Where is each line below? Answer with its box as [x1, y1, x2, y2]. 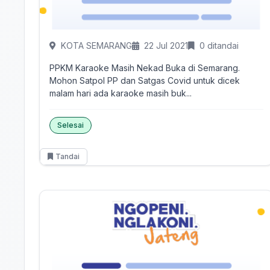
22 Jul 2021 [144, 40, 188, 51]
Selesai [57, 121, 84, 130]
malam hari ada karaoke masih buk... [49, 88, 192, 98]
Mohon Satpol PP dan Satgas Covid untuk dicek [49, 75, 240, 86]
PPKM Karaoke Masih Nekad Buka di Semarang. [49, 63, 240, 73]
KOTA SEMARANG [61, 40, 132, 51]
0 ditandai [199, 40, 239, 51]
